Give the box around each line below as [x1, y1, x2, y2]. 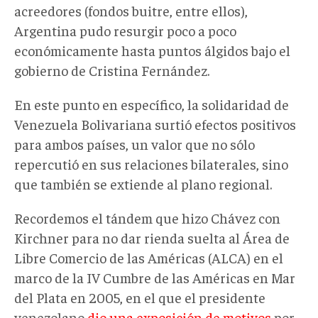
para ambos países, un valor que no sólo [14, 134, 255, 153]
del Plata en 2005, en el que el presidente [14, 287, 265, 306]
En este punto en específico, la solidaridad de [14, 94, 289, 113]
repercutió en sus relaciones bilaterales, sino [14, 154, 288, 172]
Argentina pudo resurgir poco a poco [14, 21, 236, 39]
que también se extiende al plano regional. [14, 174, 272, 192]
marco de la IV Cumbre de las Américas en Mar [14, 268, 295, 286]
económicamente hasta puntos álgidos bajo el [14, 40, 290, 59]
